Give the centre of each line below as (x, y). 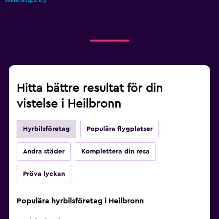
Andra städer (44, 152)
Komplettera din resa (115, 152)
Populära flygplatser (120, 129)
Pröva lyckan (44, 174)
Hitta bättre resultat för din (90, 89)
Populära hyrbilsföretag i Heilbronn (80, 201)
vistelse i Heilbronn (69, 104)
